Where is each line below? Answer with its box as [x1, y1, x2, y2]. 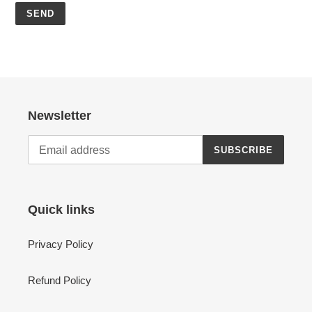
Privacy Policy [28, 237, 93, 250]
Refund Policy [28, 274, 91, 286]
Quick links [28, 203, 95, 217]
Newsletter [28, 108, 91, 123]
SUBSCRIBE [213, 144, 273, 155]
